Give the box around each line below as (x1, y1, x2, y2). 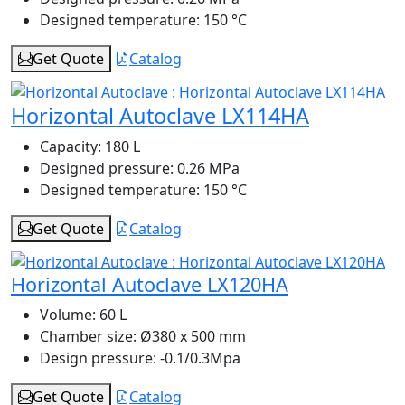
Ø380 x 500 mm (137, 325, 246, 346)
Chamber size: (40, 325, 137, 346)
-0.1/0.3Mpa (156, 347, 240, 368)
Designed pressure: (40, 158, 174, 179)
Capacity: (40, 137, 101, 157)
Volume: (40, 304, 96, 325)
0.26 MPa (174, 158, 240, 179)
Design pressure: (40, 347, 156, 368)
